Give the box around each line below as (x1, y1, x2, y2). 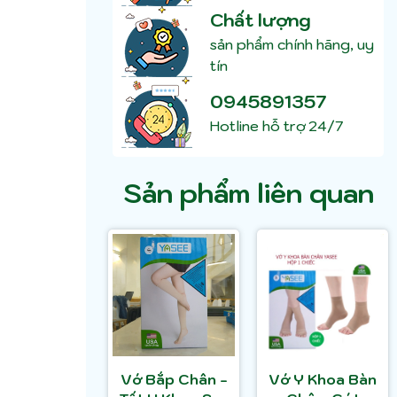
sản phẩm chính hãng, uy (210, 35, 374, 54)
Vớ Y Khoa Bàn (269, 370, 377, 389)
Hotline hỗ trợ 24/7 (210, 117, 343, 136)
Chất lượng (210, 9, 311, 33)
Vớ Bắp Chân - (120, 370, 228, 389)
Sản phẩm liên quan (122, 175, 374, 211)
